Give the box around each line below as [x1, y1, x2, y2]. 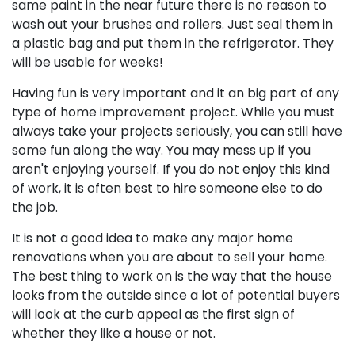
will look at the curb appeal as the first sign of [12, 305, 295, 323]
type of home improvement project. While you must [12, 103, 335, 121]
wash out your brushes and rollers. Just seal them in [12, 15, 333, 33]
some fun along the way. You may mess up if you [12, 141, 311, 159]
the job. [12, 198, 58, 216]
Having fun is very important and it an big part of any [12, 84, 339, 102]
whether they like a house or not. [12, 324, 216, 342]
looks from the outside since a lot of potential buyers [12, 286, 340, 304]
